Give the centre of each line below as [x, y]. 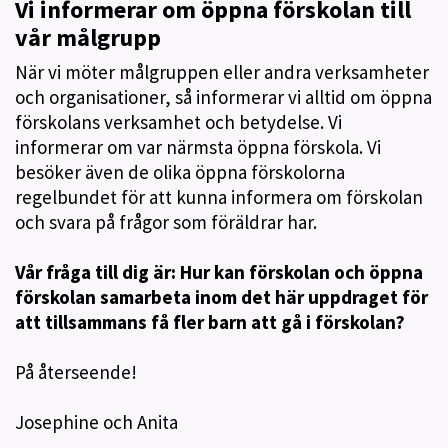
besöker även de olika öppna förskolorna [180, 171]
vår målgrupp [88, 37]
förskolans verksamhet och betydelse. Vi [178, 121]
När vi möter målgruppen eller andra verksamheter [222, 71]
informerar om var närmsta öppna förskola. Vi [198, 146]
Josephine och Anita [98, 421]
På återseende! [78, 371]
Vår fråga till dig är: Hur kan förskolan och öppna [219, 271]
